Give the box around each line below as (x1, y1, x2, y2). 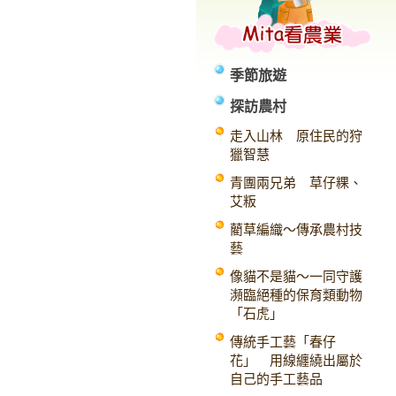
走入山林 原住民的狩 (230, 129, 362, 143)
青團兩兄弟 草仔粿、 (230, 176, 362, 190)
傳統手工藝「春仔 (230, 335, 336, 349)
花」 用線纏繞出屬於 (230, 354, 362, 368)
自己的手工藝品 (230, 372, 323, 386)
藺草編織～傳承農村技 (230, 223, 362, 237)
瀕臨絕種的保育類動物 (230, 288, 362, 302)
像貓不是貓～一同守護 (230, 270, 362, 284)
